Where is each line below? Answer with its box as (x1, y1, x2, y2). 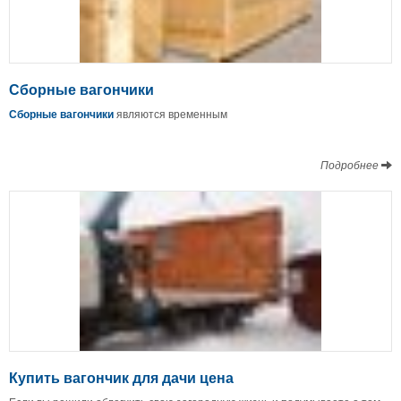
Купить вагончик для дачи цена (9, 366, 234, 388)
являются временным (114, 105, 227, 121)
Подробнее (320, 156, 381, 172)
